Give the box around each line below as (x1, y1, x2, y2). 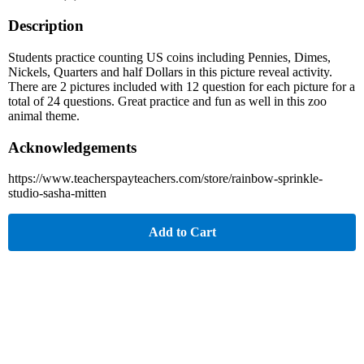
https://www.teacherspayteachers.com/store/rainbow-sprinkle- (8, 171, 323, 186)
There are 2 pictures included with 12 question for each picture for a (8, 79, 355, 93)
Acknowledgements (8, 138, 136, 156)
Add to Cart (148, 225, 216, 240)
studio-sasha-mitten (8, 186, 106, 201)
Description (8, 17, 84, 35)
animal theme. (8, 108, 80, 123)
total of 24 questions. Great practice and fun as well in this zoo (8, 93, 327, 108)
